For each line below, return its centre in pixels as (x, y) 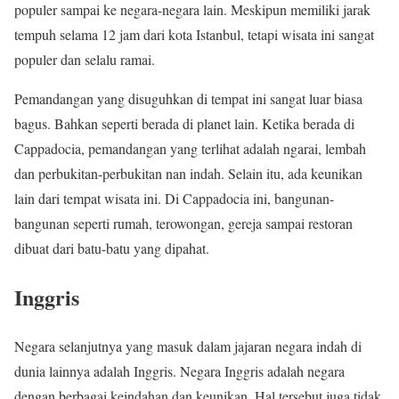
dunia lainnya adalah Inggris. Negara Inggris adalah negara (179, 370)
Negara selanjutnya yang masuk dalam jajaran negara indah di (188, 346)
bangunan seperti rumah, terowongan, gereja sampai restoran (183, 223)
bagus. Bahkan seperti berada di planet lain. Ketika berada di (184, 123)
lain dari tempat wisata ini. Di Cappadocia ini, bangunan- (174, 198)
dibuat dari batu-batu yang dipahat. (112, 248)
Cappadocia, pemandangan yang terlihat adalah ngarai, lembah (190, 148)
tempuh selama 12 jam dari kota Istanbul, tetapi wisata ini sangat (194, 34)
